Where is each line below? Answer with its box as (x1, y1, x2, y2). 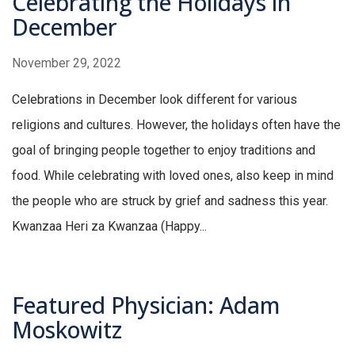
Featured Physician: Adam (12, 290, 280, 321)
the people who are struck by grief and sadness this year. (12, 193, 331, 209)
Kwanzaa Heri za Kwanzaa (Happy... (12, 219, 207, 235)
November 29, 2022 (12, 55, 121, 71)
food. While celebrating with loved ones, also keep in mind (12, 168, 334, 184)
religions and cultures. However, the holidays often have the (12, 117, 341, 133)
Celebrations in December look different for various (12, 92, 297, 108)
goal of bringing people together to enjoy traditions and (12, 143, 315, 158)
